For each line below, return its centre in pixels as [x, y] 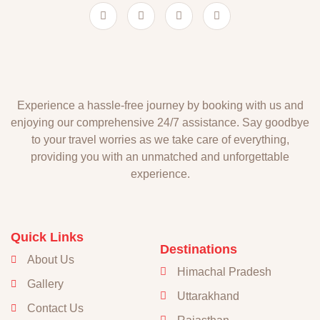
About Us [50, 259]
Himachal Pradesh [224, 271]
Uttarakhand [208, 296]
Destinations [199, 249]
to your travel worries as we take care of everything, [160, 139]
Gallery [45, 284]
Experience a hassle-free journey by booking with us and [160, 105]
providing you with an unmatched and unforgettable [160, 156]
